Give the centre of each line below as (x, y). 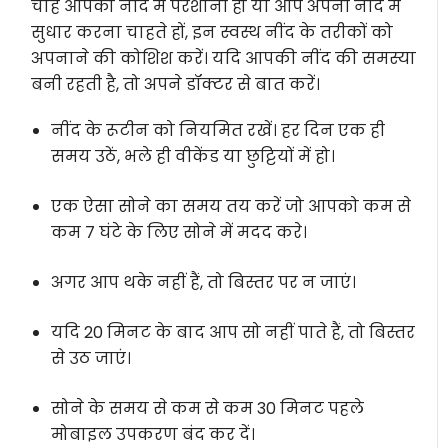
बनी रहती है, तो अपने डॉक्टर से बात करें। (176, 84)
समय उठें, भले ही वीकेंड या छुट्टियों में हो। (193, 156)
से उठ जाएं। (91, 358)
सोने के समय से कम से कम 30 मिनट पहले (208, 408)
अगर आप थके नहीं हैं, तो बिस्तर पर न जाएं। (204, 282)
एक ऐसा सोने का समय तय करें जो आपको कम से (231, 206)
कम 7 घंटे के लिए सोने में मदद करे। (179, 232)
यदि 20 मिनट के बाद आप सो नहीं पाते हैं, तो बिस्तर (233, 332)
